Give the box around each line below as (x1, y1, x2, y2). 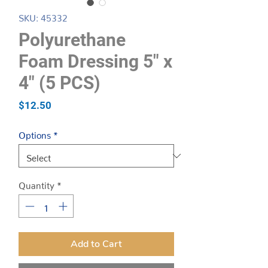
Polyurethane (19, 29, 126, 50)
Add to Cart (71, 237, 122, 251)
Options (19, 130, 51, 136)
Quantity (19, 180, 54, 187)
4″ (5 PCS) (19, 72, 100, 93)
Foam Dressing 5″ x (19, 51, 172, 72)
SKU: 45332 (19, 13, 68, 19)
